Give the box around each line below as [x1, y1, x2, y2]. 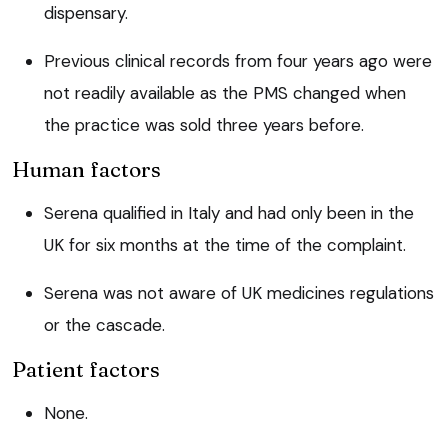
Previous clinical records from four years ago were [44, 50, 432, 73]
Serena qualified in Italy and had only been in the [44, 202, 414, 225]
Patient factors [12, 356, 160, 383]
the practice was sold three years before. [44, 114, 364, 137]
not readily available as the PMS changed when [44, 82, 406, 105]
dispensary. [44, 2, 128, 25]
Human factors [12, 156, 161, 183]
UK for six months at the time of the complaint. [44, 234, 406, 257]
